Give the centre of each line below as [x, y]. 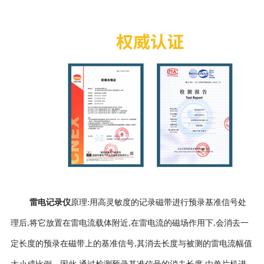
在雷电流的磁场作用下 [172, 223]
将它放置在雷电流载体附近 [79, 223]
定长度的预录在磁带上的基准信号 [72, 243]
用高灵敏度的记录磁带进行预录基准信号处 [168, 202]
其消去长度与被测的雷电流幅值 [194, 243]
